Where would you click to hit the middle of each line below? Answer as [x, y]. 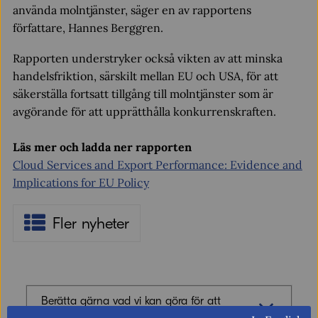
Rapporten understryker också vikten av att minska [147, 58]
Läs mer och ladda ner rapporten [102, 147]
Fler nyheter [91, 223]
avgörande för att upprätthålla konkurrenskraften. [144, 111]
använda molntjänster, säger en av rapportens [132, 10]
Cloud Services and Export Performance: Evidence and [157, 165]
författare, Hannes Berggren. [88, 28]
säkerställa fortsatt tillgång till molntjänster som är [143, 94]
